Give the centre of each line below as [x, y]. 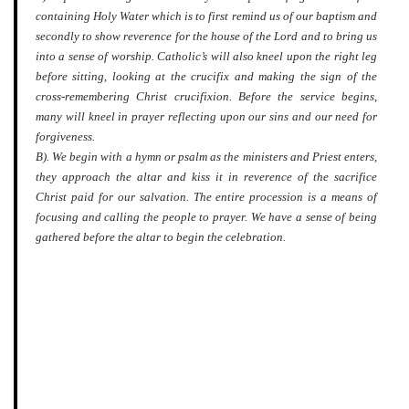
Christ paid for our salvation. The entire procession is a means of [206, 197]
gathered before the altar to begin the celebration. [161, 237]
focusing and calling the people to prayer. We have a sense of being [206, 217]
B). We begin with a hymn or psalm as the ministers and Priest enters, [206, 157]
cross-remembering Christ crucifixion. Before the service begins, [206, 96]
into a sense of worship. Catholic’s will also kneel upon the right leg [206, 56]
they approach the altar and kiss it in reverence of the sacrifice [206, 177]
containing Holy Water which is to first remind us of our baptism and [206, 16]
